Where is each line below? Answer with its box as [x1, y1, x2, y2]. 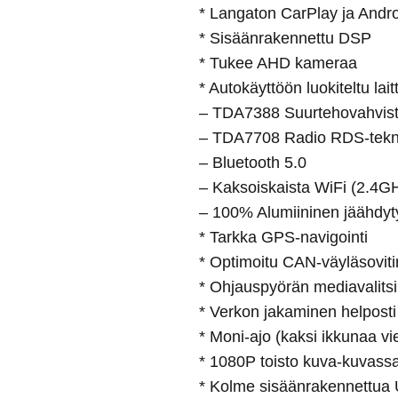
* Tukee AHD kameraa [199, 54, 357, 73]
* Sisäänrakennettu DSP [199, 29, 371, 48]
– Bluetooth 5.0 [199, 154, 306, 172]
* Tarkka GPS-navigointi [199, 228, 368, 247]
